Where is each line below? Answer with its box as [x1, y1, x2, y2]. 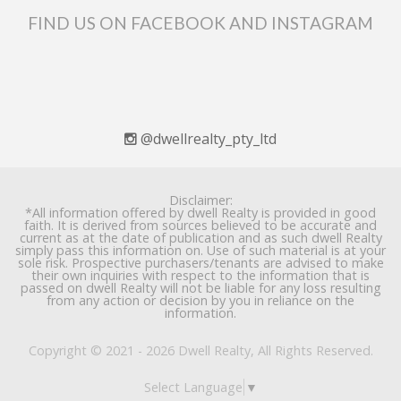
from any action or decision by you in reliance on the [47, 292, 354, 310]
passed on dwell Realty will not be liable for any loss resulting [20, 279, 381, 297]
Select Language [144, 378, 243, 396]
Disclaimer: [168, 192, 233, 209]
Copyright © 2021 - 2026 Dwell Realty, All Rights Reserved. [28, 341, 373, 359]
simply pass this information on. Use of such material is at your [15, 242, 386, 260]
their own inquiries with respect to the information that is [31, 267, 370, 285]
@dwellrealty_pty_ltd [137, 129, 277, 149]
